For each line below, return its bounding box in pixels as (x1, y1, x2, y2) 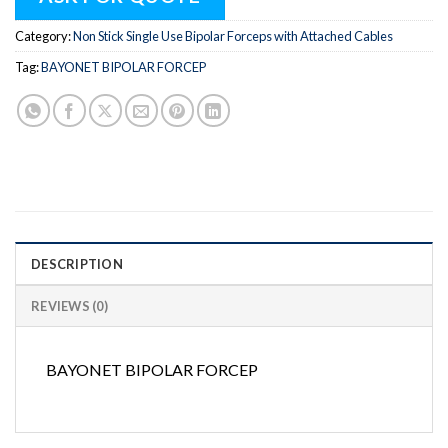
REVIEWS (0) (31, 297, 108, 314)
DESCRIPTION (31, 255, 123, 272)
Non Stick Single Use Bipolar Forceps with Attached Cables (73, 27, 393, 44)
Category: (15, 27, 73, 44)
